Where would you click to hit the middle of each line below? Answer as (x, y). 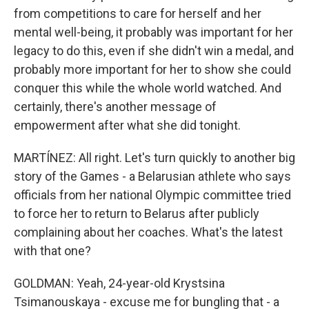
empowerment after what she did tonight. (127, 125)
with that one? (52, 251)
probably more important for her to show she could (152, 69)
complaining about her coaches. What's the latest (148, 232)
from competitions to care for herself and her (138, 13)
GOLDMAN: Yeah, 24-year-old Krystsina (119, 283)
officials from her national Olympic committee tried (152, 195)
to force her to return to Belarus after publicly (137, 213)
